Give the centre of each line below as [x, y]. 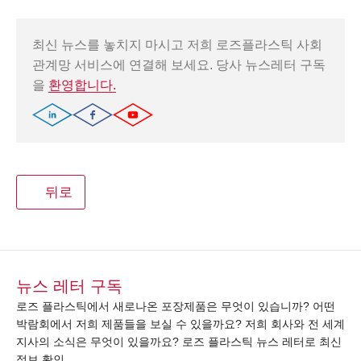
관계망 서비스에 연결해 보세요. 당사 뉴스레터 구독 [179, 64]
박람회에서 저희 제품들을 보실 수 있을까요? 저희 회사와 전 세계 [180, 324]
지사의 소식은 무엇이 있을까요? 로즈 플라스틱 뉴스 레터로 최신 [179, 341]
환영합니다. [82, 85]
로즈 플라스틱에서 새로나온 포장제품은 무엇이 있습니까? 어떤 [176, 306]
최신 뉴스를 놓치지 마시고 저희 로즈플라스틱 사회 [177, 44]
